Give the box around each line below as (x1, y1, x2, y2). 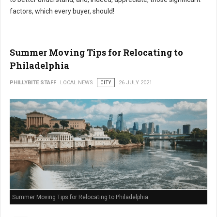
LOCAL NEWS (60, 79, 93, 86)
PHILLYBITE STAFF (10, 79, 56, 86)
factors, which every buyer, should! (10, 7, 114, 15)
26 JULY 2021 (119, 79, 152, 86)
